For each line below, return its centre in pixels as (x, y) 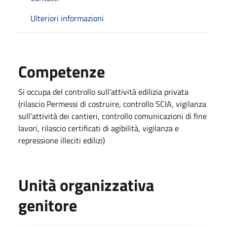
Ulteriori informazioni (67, 18)
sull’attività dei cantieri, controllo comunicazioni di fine (112, 116)
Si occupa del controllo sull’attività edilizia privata (103, 91)
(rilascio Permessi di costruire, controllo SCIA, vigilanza (112, 104)
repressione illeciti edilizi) (62, 140)
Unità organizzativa (86, 185)
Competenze (62, 71)
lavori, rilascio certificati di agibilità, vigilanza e (99, 128)
